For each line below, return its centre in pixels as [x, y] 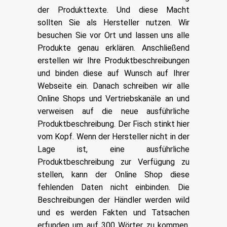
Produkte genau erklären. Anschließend [113, 48]
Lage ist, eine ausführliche [113, 149]
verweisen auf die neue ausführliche [113, 111]
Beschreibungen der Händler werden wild [113, 200]
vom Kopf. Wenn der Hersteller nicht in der [113, 136]
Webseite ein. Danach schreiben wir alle [113, 86]
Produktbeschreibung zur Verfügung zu [113, 162]
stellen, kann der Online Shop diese [113, 174]
